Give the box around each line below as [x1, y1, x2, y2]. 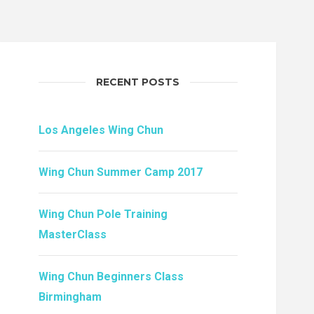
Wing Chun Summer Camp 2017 [38, 165, 203, 179]
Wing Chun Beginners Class [38, 270, 184, 284]
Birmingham [38, 290, 102, 304]
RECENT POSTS [96, 76, 180, 89]
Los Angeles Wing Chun [38, 123, 163, 137]
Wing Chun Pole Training [38, 207, 168, 221]
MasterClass [38, 228, 107, 242]
